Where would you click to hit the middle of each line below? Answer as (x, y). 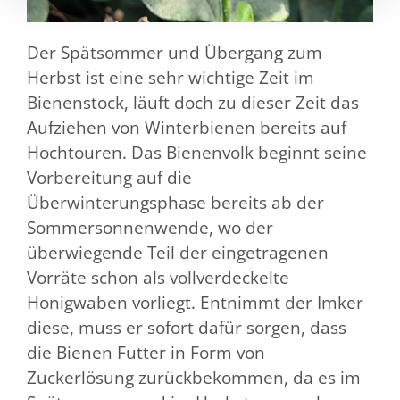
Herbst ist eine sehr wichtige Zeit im (171, 77)
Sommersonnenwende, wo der (150, 227)
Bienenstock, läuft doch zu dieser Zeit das (193, 102)
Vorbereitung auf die (109, 177)
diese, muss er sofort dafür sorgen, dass (187, 327)
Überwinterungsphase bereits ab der (175, 202)
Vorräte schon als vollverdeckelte (158, 277)
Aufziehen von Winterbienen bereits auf (187, 127)
